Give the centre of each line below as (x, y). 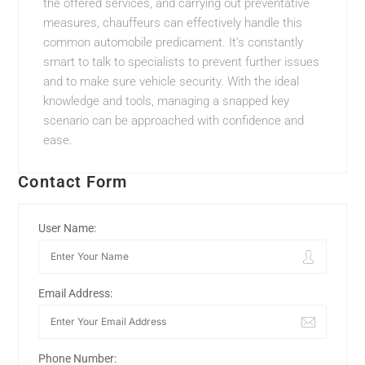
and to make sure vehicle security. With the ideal (172, 81)
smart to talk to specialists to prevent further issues (182, 62)
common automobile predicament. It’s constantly (174, 42)
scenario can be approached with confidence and (174, 120)
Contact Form (73, 181)
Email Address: (76, 293)
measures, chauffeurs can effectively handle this (173, 22)
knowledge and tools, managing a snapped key (167, 101)
